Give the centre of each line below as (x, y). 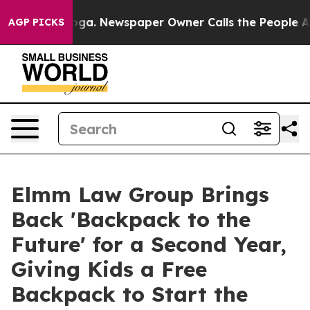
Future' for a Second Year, (149, 244)
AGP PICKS (36, 22)
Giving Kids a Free (109, 269)
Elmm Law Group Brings (140, 194)
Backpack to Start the (129, 294)
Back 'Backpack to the (131, 219)
